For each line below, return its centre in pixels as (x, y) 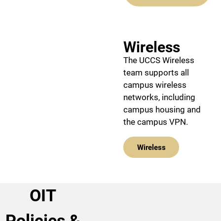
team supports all (156, 73)
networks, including (159, 97)
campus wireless (155, 85)
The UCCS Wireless (159, 60)
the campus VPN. (156, 122)
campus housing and (162, 110)
